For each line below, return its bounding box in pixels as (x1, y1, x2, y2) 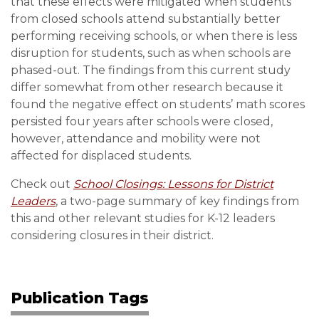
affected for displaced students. (11, 148, 192, 162)
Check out (11, 177, 73, 191)
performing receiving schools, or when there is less (11, 28, 297, 43)
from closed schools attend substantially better (11, 11, 281, 26)
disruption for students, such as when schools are (11, 46, 291, 60)
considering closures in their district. (11, 228, 214, 242)
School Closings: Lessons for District (73, 177, 273, 191)
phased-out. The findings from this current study (11, 63, 291, 77)
